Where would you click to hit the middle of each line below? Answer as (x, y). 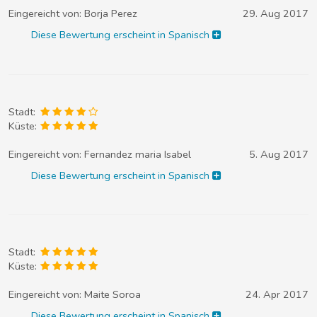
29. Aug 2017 (276, 14)
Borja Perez (111, 14)
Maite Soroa (113, 295)
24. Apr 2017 (277, 295)
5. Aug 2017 (279, 154)
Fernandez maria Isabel (138, 154)
